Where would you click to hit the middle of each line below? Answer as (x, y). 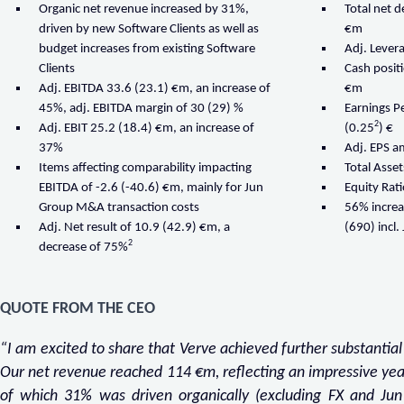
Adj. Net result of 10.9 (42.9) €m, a (135, 228)
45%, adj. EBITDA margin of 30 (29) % (142, 109)
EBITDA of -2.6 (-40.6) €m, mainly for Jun (151, 188)
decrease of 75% (84, 248)
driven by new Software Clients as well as (149, 30)
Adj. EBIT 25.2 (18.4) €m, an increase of (147, 129)
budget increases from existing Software (147, 50)
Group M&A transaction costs (119, 208)
